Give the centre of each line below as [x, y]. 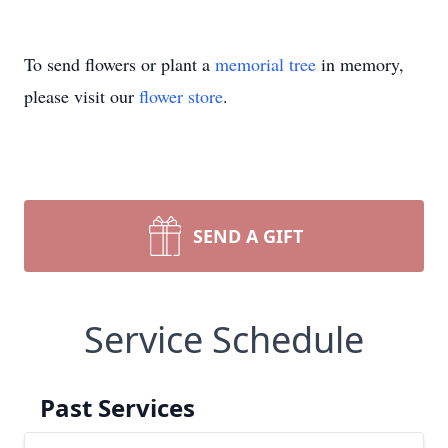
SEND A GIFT [248, 236]
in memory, [360, 64]
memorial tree [265, 64]
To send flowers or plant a [119, 64]
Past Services [117, 407]
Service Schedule [224, 339]
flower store [181, 96]
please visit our [81, 96]
